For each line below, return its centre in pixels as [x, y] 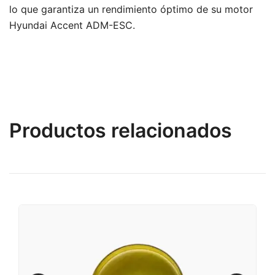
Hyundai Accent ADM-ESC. [72, 25]
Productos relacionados [121, 130]
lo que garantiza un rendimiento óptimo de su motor [131, 9]
